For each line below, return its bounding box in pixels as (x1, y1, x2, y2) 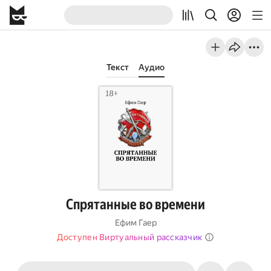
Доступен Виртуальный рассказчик (56, 232, 203, 242)
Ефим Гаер (114, 218, 157, 227)
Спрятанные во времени (66, 196, 205, 213)
